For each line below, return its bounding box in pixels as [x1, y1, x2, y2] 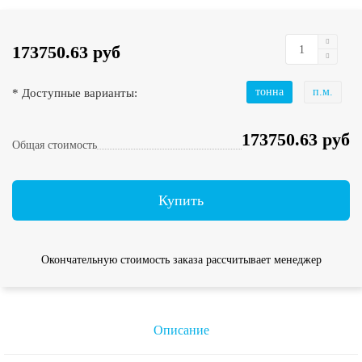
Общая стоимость [12, 139, 97, 152]
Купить [158, 192, 204, 208]
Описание [153, 323, 209, 338]
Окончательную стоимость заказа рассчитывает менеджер [40, 254, 322, 267]
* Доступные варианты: [12, 85, 137, 99]
